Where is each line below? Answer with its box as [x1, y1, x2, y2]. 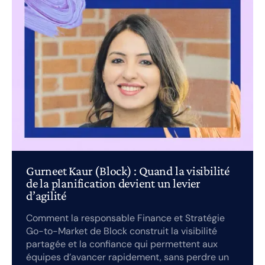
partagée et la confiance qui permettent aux [26, 238, 218, 251]
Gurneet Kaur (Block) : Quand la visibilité [26, 164, 230, 179]
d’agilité [26, 189, 67, 203]
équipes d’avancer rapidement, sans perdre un [26, 251, 229, 264]
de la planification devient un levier [26, 176, 201, 191]
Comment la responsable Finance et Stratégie [26, 212, 225, 225]
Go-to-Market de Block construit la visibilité [26, 225, 217, 238]
